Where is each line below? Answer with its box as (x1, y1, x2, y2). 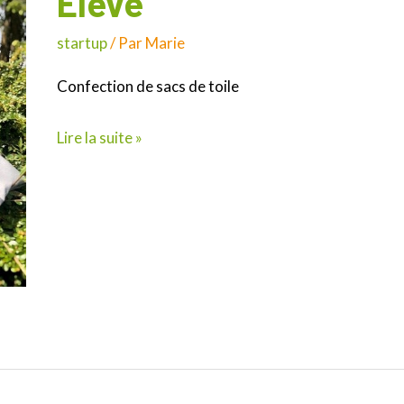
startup (57, 33, 107, 53)
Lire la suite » (57, 127, 142, 147)
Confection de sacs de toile (57, 77, 239, 96)
